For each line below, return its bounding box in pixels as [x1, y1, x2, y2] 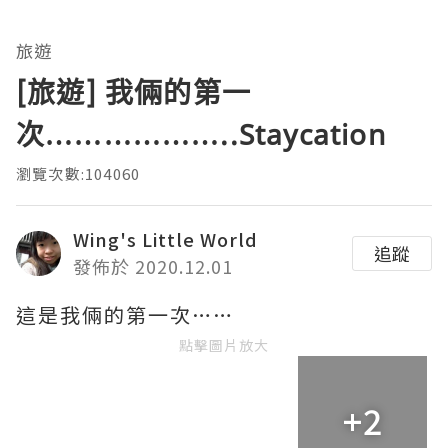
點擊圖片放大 [179, 335, 269, 356]
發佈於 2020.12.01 [73, 253, 233, 280]
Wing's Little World [73, 226, 258, 253]
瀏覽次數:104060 [16, 163, 141, 185]
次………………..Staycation [16, 115, 386, 154]
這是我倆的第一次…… [16, 300, 234, 330]
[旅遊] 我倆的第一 [16, 73, 251, 112]
